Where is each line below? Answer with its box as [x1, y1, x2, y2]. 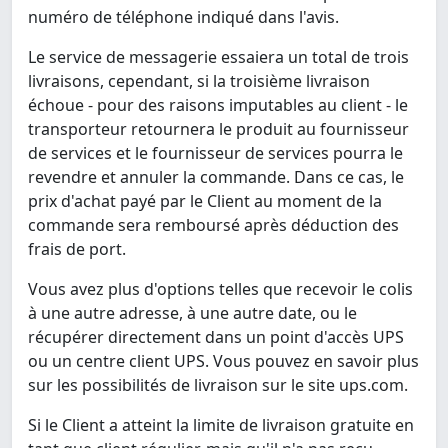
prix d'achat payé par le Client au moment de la [28, 190, 382, 213]
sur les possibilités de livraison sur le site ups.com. [28, 374, 408, 397]
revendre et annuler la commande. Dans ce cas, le [28, 166, 404, 189]
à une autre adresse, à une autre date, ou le [28, 302, 357, 325]
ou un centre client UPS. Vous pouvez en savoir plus [28, 350, 419, 373]
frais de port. [28, 238, 126, 261]
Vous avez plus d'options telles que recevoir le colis [28, 278, 413, 301]
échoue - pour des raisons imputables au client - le [28, 94, 408, 117]
